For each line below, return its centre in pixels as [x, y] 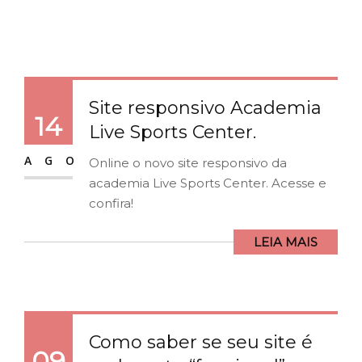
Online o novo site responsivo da [188, 163]
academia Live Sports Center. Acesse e [208, 183]
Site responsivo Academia [205, 108]
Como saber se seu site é [201, 343]
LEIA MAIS [286, 242]
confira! [111, 204]
